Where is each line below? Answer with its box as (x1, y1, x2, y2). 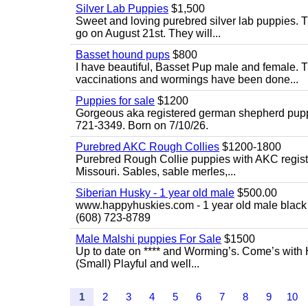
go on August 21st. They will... (76, 27, 221, 39)
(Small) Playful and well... (76, 258, 199, 269)
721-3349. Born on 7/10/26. (76, 120, 208, 131)
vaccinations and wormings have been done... (76, 74, 298, 85)
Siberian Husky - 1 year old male (76, 187, 234, 199)
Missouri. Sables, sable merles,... (76, 166, 236, 177)
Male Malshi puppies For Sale (76, 233, 221, 245)
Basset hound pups (76, 49, 170, 60)
